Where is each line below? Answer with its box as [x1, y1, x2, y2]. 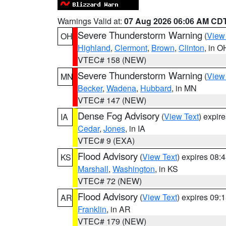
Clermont [115, 42, 147, 53]
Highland [78, 42, 110, 53]
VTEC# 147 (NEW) [78, 94, 146, 106]
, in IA [125, 123, 145, 134]
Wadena [106, 82, 136, 94]
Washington [112, 163, 155, 175]
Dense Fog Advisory [78, 109, 159, 122]
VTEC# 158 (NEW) [78, 54, 146, 66]
